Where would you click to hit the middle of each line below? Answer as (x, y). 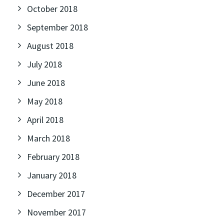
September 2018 (57, 27)
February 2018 (53, 157)
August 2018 (50, 46)
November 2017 (56, 212)
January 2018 (52, 175)
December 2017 (56, 194)
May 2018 (45, 101)
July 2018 (44, 64)
